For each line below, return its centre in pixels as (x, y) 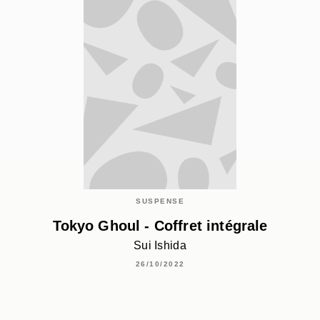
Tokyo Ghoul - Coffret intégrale (160, 225)
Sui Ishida (160, 245)
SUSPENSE (160, 201)
